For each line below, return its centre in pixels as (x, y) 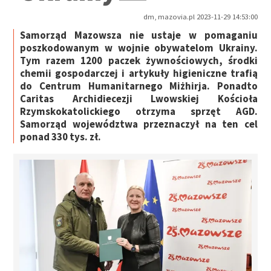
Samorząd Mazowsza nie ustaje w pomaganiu (139, 35)
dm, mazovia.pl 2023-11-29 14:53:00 (200, 17)
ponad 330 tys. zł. (61, 137)
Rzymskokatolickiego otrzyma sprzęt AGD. (139, 112)
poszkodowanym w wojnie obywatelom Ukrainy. (139, 48)
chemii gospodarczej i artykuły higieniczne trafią (139, 73)
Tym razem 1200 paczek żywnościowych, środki (139, 61)
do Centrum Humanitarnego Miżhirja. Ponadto (139, 86)
